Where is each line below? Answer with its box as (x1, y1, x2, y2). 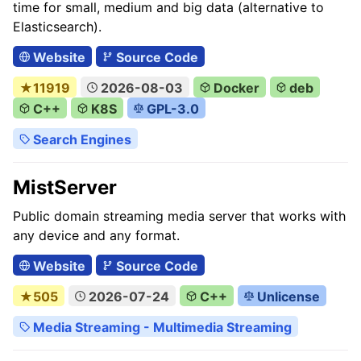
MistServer (13, 176, 117, 199)
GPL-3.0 (143, 101, 200, 117)
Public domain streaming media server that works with (13, 208, 346, 224)
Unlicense (254, 288, 321, 305)
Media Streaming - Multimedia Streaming (29, 319, 292, 335)
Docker (210, 80, 259, 96)
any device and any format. (13, 227, 180, 243)
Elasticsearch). (13, 19, 102, 35)
